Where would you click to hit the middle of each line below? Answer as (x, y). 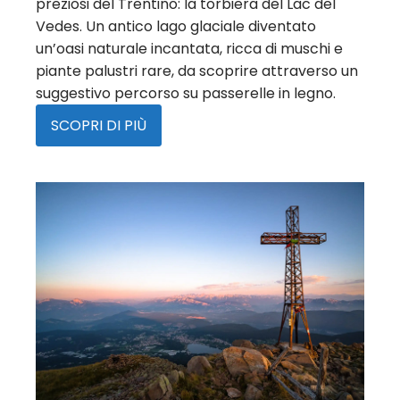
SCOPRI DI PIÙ (99, 126)
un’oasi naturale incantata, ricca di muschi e (189, 49)
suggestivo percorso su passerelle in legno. (186, 94)
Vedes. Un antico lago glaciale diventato (176, 27)
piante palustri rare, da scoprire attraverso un (197, 71)
